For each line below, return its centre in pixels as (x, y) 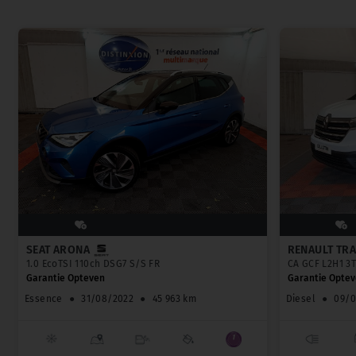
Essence (44, 299)
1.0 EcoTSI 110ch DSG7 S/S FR (93, 264)
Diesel (300, 299)
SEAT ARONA (58, 250)
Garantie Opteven (66, 279)
